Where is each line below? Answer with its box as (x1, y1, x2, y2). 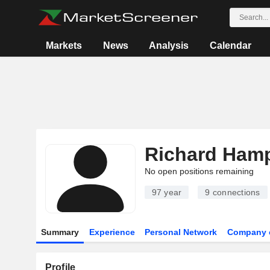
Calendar (209, 40, 251, 51)
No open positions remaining (144, 166, 254, 176)
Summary (40, 227, 79, 237)
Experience (89, 227, 135, 237)
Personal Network (145, 227, 218, 237)
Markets (46, 40, 83, 51)
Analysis (149, 40, 189, 51)
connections (210, 187, 260, 197)
